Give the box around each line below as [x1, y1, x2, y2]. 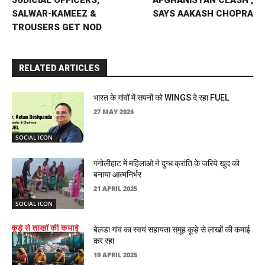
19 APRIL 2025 [93, 250, 138, 260]
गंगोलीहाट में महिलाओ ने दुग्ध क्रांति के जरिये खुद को [93, 159, 240, 169]
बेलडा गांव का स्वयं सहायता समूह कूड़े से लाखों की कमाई [93, 225, 251, 235]
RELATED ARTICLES [19, 63, 100, 73]
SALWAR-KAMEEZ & [12, 8, 96, 19]
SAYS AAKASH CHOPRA [152, 8, 253, 19]
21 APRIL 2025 [93, 184, 138, 193]
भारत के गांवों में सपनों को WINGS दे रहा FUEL [93, 92, 230, 102]
